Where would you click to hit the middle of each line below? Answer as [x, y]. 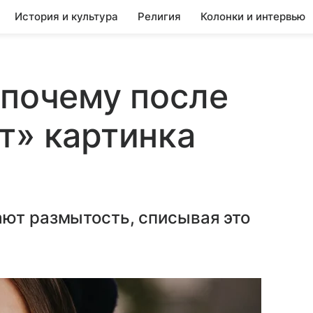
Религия [159, 16]
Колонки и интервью [253, 16]
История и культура [66, 16]
